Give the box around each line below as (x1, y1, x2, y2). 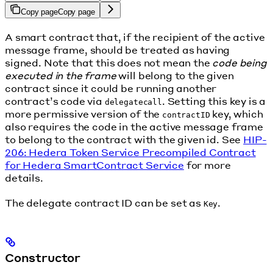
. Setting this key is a (161, 94, 266, 107)
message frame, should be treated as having (5, 43, 230, 56)
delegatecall (104, 97, 162, 107)
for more (183, 158, 231, 171)
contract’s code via (5, 94, 105, 107)
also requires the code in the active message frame (5, 119, 263, 133)
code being (212, 55, 267, 69)
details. (5, 171, 43, 184)
